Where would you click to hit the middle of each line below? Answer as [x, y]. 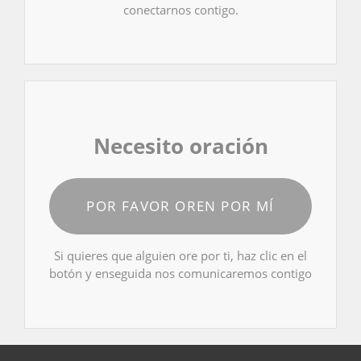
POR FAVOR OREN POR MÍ [180, 206]
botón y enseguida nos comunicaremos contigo [180, 274]
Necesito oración [180, 146]
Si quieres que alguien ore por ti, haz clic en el [180, 256]
